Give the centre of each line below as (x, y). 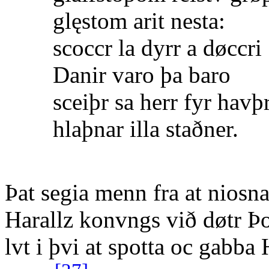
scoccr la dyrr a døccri (157, 47)
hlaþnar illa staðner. (146, 128)
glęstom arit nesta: (139, 20)
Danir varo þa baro (142, 74)
